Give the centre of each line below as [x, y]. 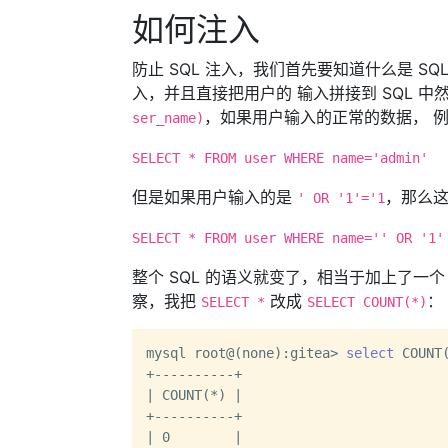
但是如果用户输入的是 [214, 197]
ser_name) [168, 118]
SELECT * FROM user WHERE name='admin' [280, 158]
